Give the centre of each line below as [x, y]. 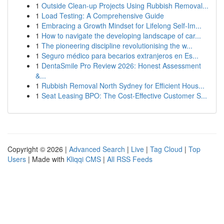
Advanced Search [97, 149]
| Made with [46, 159]
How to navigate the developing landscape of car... [121, 35]
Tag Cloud [166, 149]
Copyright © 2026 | [38, 149]
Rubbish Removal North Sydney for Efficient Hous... [123, 85]
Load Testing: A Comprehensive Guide [103, 15]
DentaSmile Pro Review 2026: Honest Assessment [121, 65]
